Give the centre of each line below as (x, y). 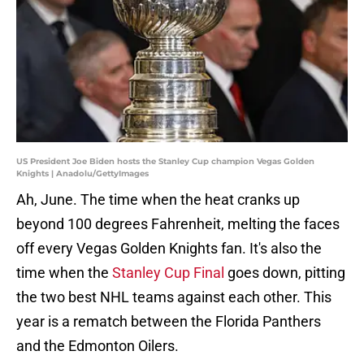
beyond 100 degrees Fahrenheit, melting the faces (178, 224)
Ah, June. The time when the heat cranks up (158, 200)
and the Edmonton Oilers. (97, 346)
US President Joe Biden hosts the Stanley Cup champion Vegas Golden (165, 162)
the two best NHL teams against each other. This (174, 297)
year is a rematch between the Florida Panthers (169, 322)
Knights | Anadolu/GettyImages (82, 174)
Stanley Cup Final (167, 273)
